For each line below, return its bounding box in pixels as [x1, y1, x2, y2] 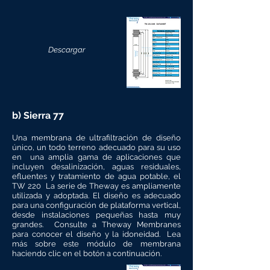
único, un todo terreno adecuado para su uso [12, 143, 181, 152]
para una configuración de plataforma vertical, [12, 201, 181, 210]
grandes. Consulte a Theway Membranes [12, 220, 181, 229]
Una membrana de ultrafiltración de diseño [12, 133, 181, 142]
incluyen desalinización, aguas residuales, [12, 162, 181, 171]
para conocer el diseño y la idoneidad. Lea [12, 230, 181, 239]
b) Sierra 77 [12, 110, 64, 121]
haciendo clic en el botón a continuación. [12, 249, 162, 258]
